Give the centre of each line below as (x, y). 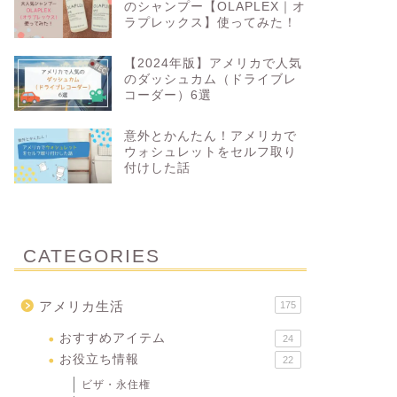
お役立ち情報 (99, 359)
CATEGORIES (91, 255)
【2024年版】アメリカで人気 (213, 63)
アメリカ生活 (81, 306)
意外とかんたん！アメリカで (210, 136)
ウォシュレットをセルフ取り (210, 152)
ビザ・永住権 (116, 384)
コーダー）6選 (167, 95)
